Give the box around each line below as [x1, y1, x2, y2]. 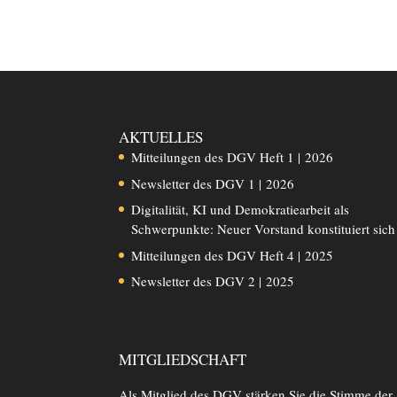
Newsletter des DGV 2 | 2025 [131, 272, 295, 291]
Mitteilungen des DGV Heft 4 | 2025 [131, 245, 334, 264]
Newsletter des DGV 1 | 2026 [131, 174, 295, 192]
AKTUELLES [119, 127, 204, 148]
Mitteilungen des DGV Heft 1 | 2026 [131, 148, 334, 167]
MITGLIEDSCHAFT [119, 348, 247, 370]
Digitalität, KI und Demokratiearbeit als [131, 200, 350, 219]
